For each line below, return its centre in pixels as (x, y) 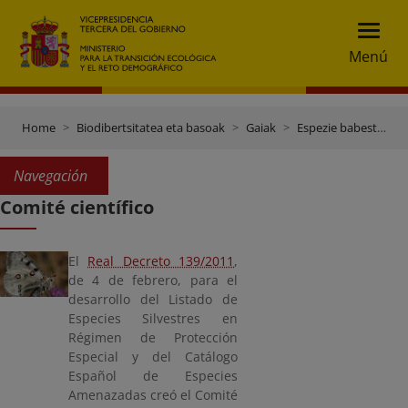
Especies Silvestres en (153, 318)
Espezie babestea (337, 127)
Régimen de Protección (153, 337)
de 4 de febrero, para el (153, 280)
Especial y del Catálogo (153, 357)
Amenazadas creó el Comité (153, 395)
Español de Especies (153, 376)
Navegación (51, 176)
